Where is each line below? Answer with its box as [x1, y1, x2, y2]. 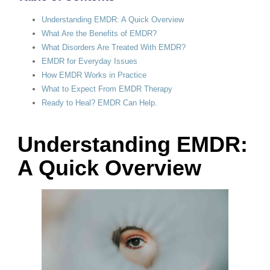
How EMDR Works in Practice [41, 71, 146, 80]
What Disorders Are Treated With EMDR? [41, 43, 186, 52]
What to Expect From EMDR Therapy [41, 84, 172, 94]
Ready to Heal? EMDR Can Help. [41, 98, 157, 108]
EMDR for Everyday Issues [41, 57, 137, 66]
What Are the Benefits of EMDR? [41, 29, 157, 39]
